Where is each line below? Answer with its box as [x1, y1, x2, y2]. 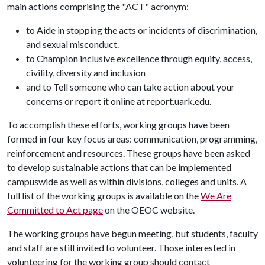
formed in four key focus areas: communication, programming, [7, 132, 257, 144]
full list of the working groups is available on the [7, 189, 201, 201]
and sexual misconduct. [26, 38, 119, 50]
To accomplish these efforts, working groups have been [7, 118, 230, 130]
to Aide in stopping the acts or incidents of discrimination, [26, 24, 257, 35]
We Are [201, 189, 231, 201]
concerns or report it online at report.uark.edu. [26, 95, 211, 106]
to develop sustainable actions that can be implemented [7, 161, 231, 173]
